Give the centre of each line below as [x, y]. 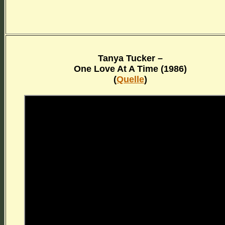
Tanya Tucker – [130, 58]
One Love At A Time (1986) [130, 69]
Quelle [130, 79]
